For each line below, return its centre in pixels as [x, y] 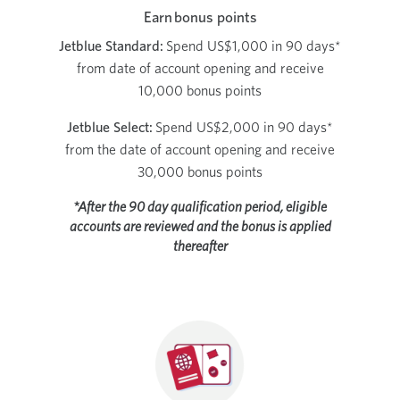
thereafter [200, 246]
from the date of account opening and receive [200, 149]
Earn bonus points [200, 17]
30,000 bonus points [200, 171]
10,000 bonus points [200, 90]
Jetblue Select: [110, 127]
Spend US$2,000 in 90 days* [243, 127]
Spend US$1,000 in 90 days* [252, 46]
